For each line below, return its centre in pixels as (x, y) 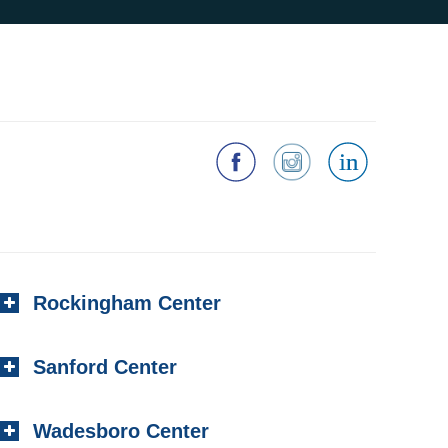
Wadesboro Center (121, 431)
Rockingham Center (127, 303)
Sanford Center (105, 367)
